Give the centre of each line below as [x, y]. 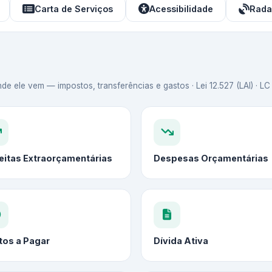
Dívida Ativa [181, 241]
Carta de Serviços [74, 9]
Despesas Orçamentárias [211, 158]
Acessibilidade [181, 9]
